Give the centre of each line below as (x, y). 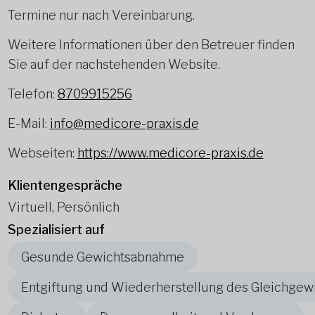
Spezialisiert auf (56, 229)
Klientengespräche (65, 185)
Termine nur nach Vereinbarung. (101, 15)
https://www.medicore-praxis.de (170, 153)
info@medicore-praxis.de (124, 123)
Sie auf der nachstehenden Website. (114, 64)
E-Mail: (28, 123)
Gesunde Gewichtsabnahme (102, 257)
